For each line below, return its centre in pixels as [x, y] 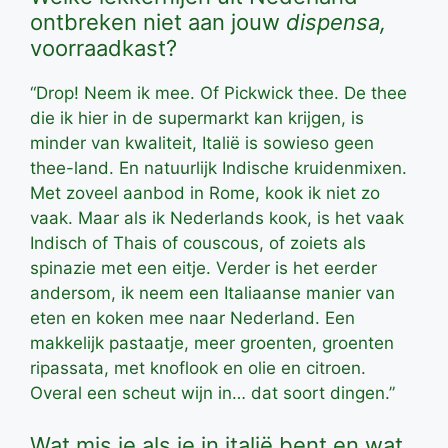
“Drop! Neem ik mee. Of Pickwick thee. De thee [218, 93]
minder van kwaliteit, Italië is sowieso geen [202, 143]
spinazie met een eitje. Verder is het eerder [203, 268]
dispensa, [336, 22]
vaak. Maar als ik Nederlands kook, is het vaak [217, 218]
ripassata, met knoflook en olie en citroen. [198, 368]
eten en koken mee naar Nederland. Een [192, 318]
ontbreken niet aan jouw [158, 22]
